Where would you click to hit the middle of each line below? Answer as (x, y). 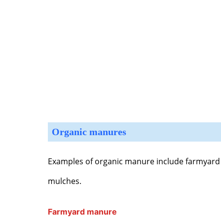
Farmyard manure (83, 211)
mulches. (65, 181)
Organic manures (89, 132)
